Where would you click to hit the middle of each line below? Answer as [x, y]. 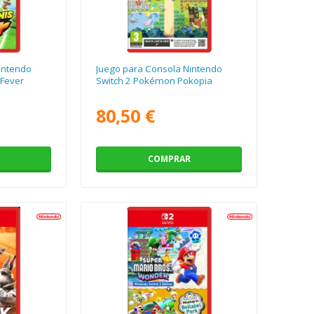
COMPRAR [169, 159]
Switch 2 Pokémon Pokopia [155, 81]
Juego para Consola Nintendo [159, 69]
